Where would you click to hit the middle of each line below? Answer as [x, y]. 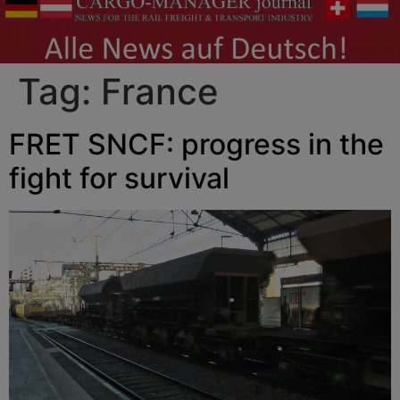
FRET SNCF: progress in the [196, 144]
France [160, 91]
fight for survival [119, 178]
